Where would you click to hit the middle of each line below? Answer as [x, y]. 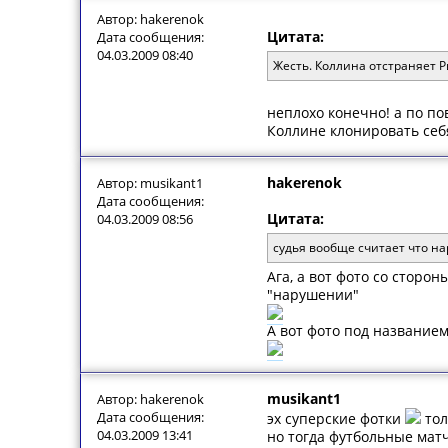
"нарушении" [313, 294]
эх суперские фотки [336, 418]
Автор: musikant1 [150, 183]
